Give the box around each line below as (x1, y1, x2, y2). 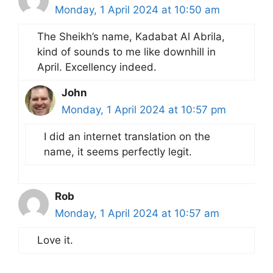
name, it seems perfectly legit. (44, 145, 192, 158)
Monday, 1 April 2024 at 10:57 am (55, 207, 219, 219)
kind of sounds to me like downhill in (37, 45, 216, 58)
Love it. (37, 233, 73, 246)
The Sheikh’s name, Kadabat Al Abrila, (37, 30, 225, 43)
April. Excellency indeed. (37, 60, 157, 73)
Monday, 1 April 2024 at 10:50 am (55, 3, 220, 16)
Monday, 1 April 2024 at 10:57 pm (62, 103, 226, 116)
